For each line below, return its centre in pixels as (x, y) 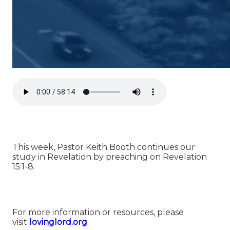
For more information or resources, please (98, 213)
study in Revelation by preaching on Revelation (110, 157)
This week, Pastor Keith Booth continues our (104, 147)
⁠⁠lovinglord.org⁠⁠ (58, 222)
